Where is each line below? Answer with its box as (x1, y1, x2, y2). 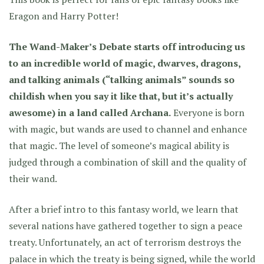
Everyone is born (171, 106, 245, 119)
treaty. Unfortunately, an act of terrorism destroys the (9, 236, 241, 249)
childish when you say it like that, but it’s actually (9, 90, 233, 103)
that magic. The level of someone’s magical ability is (9, 139, 229, 152)
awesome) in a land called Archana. (9, 106, 171, 119)
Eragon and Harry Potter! (9, 9, 118, 22)
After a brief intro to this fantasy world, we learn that (9, 203, 239, 216)
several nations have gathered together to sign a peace (9, 219, 242, 232)
